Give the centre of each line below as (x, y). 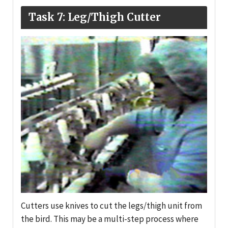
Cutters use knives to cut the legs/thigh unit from (111, 205)
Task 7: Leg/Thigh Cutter (95, 17)
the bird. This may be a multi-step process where (110, 219)
